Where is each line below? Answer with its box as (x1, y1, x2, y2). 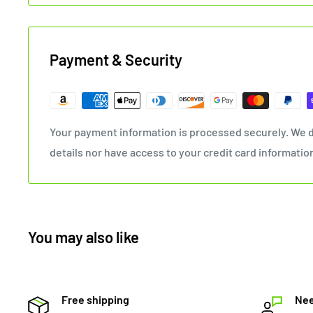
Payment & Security (50, 50, 182, 68)
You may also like (28, 227, 139, 246)
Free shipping (61, 292, 129, 306)
